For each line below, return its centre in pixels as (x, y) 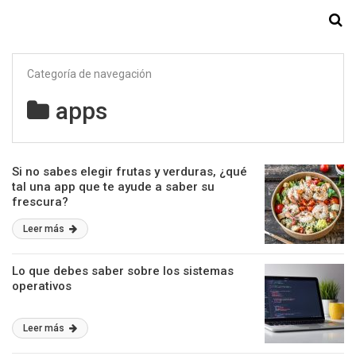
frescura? (40, 202)
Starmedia (178, 21)
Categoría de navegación (89, 74)
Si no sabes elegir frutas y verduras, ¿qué (130, 172)
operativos (42, 286)
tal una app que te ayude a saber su (113, 187)
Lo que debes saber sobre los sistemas (123, 271)
